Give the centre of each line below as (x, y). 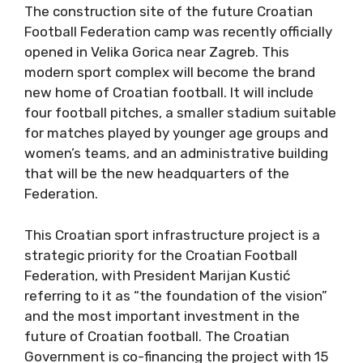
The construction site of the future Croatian (169, 11)
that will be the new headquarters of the (157, 173)
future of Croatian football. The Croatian (157, 336)
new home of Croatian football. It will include (169, 92)
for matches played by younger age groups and (176, 133)
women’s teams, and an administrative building (176, 153)
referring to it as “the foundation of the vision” (176, 295)
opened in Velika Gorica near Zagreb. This (157, 52)
